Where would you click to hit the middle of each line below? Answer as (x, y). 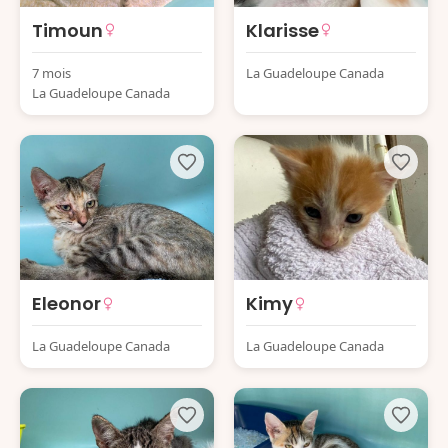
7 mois (51, 72)
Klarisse (282, 30)
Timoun (67, 30)
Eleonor (66, 303)
